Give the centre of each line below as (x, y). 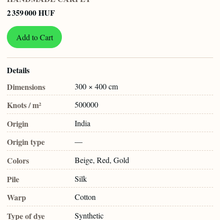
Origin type (26, 142)
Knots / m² (24, 105)
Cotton (85, 197)
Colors (18, 160)
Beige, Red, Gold (102, 160)
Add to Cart (34, 37)
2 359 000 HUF (31, 12)
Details (18, 70)
